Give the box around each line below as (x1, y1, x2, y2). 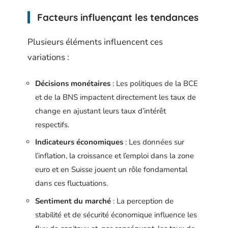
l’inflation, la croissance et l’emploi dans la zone (35, 151, 194, 161)
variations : (27, 51, 69, 63)
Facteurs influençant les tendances (37, 11, 198, 23)
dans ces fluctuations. (35, 178, 108, 188)
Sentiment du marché (35, 195, 111, 206)
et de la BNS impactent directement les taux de (35, 92, 196, 102)
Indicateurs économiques (35, 137, 123, 147)
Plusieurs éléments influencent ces (27, 36, 163, 48)
